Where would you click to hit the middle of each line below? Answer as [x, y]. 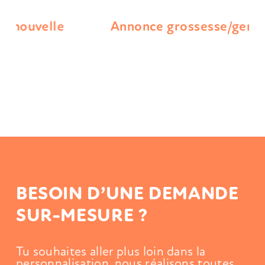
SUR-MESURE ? [82, 216]
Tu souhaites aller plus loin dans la [111, 252]
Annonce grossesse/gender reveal [132, 27]
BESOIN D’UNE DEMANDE [127, 194]
